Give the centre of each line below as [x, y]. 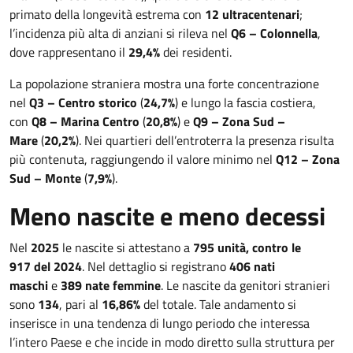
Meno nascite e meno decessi [167, 216]
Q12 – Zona [308, 159]
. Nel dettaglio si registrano [156, 266]
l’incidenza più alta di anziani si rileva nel [120, 33]
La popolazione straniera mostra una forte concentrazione [164, 84]
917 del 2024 [46, 266]
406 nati [252, 266]
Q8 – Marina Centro [85, 121]
